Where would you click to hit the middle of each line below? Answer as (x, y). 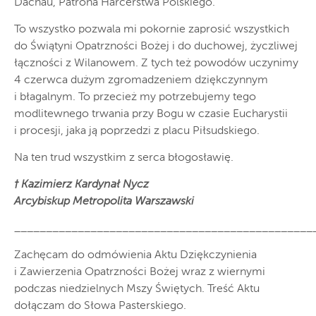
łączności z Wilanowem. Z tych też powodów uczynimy (156, 64)
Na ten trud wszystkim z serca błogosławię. (124, 158)
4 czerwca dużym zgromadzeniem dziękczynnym (141, 81)
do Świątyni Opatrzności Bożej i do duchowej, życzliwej (156, 47)
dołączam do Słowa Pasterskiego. (100, 306)
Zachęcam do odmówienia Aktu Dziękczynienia (135, 256)
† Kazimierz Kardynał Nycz (81, 185)
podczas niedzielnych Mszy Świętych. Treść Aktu (137, 290)
